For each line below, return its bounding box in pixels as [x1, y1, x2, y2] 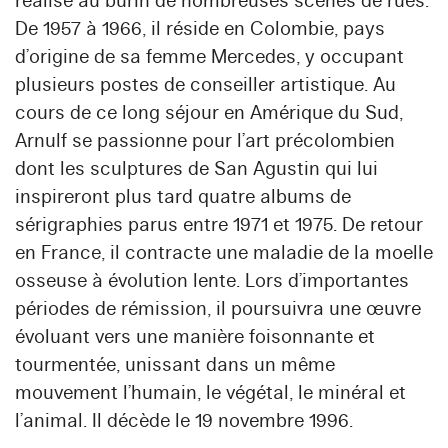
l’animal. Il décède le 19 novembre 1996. [15, 409, 353, 433]
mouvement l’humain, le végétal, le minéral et [15, 381, 406, 405]
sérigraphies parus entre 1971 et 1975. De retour [15, 213, 423, 237]
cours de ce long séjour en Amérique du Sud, [15, 101, 403, 125]
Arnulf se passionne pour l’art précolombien [15, 129, 395, 153]
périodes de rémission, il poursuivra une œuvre [15, 297, 421, 321]
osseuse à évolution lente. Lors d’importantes [15, 269, 409, 293]
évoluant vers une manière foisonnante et [15, 325, 375, 349]
